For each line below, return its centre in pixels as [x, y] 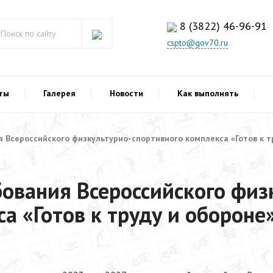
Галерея [59, 93]
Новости [126, 93]
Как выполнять [208, 93]
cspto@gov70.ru [197, 43]
